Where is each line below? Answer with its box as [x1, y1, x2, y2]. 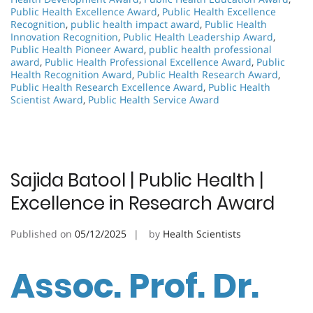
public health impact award [71, 17, 200, 31]
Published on [10, 227, 75, 241]
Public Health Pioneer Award [10, 43, 144, 57]
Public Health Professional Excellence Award [45, 55, 252, 69]
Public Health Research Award [137, 68, 278, 82]
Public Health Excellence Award [10, 5, 157, 19]
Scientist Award [10, 93, 83, 107]
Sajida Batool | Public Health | [10, 168, 263, 194]
